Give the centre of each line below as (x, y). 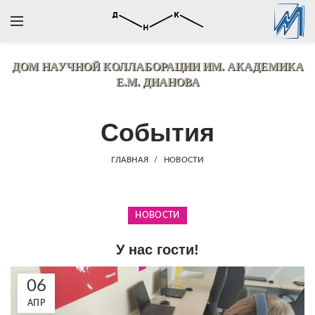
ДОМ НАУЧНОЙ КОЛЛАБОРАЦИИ (107, 66)
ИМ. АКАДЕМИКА (253, 66)
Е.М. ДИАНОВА (157, 82)
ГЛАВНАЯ (130, 160)
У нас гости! (157, 250)
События (157, 133)
